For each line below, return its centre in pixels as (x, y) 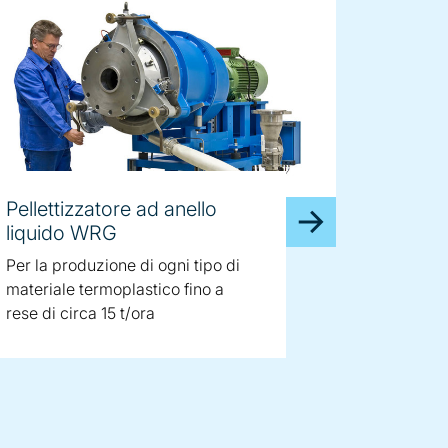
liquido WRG (61, 233)
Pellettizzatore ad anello (111, 209)
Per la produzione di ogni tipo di (123, 265)
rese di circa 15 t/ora (80, 313)
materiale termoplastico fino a (115, 289)
